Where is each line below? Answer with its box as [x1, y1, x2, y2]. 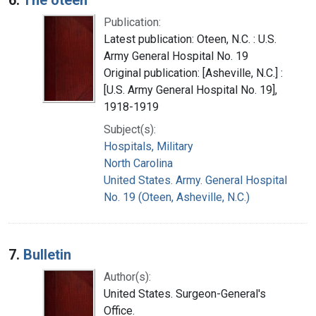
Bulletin [23, 245, 71, 263]
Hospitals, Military [104, 139, 193, 153]
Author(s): [104, 269, 151, 284]
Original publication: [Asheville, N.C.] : [104, 66, 283, 80]
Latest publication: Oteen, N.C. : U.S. [104, 32, 276, 46]
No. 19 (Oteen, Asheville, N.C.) [104, 190, 250, 204]
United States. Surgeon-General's [104, 286, 266, 300]
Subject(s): [104, 122, 156, 136]
